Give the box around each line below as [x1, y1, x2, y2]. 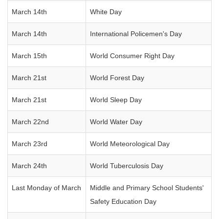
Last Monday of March [12, 184, 81, 192]
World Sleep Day [90, 96, 142, 104]
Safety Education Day [90, 197, 156, 205]
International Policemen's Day [90, 30, 182, 38]
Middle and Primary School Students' [90, 184, 204, 192]
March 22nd [12, 118, 49, 126]
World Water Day [90, 118, 142, 126]
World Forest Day [90, 74, 144, 82]
